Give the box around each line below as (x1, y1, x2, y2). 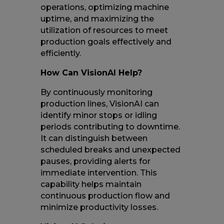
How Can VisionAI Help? (40, 67, 142, 77)
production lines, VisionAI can (40, 98, 159, 108)
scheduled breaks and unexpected (40, 144, 180, 154)
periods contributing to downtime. (40, 121, 180, 131)
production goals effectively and (40, 36, 171, 46)
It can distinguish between (40, 133, 147, 143)
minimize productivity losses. (40, 202, 158, 212)
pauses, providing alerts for (40, 156, 150, 166)
